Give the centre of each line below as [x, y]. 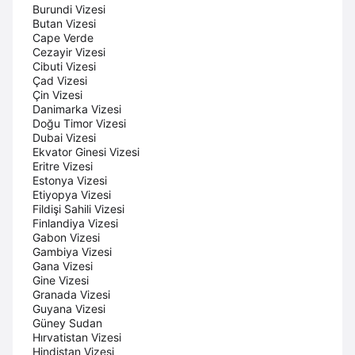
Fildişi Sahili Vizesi [78, 208]
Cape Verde [63, 37]
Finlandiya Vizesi [75, 223]
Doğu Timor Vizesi [79, 123]
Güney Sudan [67, 323]
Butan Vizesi [64, 23]
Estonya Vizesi [70, 180]
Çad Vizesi [60, 80]
